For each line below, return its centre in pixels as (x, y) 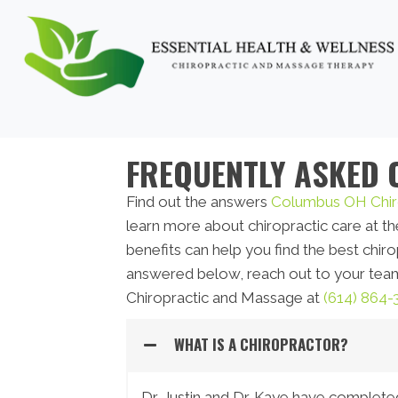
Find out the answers (199, 201)
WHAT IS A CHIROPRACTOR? (261, 344)
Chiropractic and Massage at (225, 297)
